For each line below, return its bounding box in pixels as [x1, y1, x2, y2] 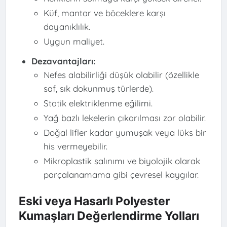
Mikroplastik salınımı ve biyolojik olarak [44, 156, 201, 167]
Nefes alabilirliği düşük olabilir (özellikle [44, 69, 200, 81]
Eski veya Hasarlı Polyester [18, 194, 170, 208]
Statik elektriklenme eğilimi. [44, 98, 153, 109]
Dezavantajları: [31, 56, 96, 67]
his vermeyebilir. [44, 141, 108, 152]
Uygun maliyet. [44, 35, 105, 47]
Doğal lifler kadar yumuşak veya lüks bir [44, 127, 207, 138]
